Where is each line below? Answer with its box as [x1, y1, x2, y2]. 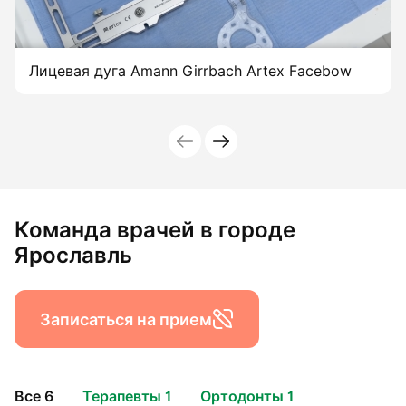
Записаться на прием [40, 309, 212, 329]
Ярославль [14, 242, 132, 269]
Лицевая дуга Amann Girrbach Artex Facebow [29, 63, 352, 81]
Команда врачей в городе [14, 217, 295, 244]
